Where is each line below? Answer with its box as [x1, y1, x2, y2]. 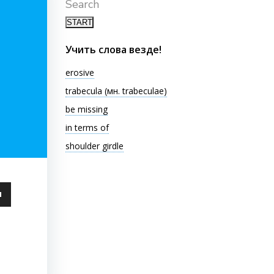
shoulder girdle [65, 140, 124, 152]
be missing [65, 103, 108, 115]
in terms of [65, 122, 109, 133]
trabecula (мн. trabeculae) [65, 85, 167, 97]
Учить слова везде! [65, 43, 161, 56]
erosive [65, 67, 94, 78]
